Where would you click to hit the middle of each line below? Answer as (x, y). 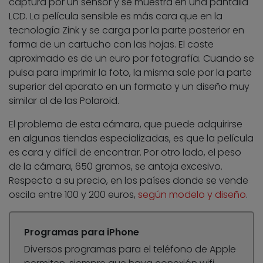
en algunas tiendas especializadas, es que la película (131, 139)
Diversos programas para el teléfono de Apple (130, 249)
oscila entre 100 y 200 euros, (73, 195)
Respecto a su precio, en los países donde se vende (129, 181)
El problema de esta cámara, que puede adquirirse (126, 124)
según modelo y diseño (192, 195)
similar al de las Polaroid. (64, 101)
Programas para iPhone (82, 232)
